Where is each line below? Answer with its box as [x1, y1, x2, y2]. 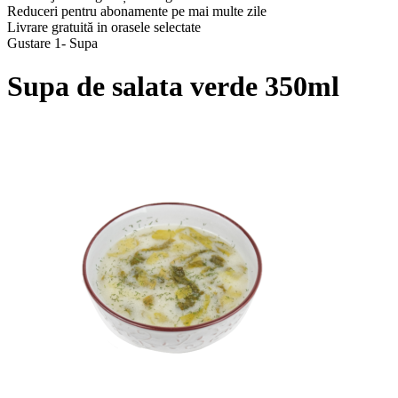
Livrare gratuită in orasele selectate [7, 20, 201, 35]
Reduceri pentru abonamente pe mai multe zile [7, 4, 267, 19]
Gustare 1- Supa [7, 36, 98, 51]
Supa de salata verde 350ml [7, 70, 339, 103]
